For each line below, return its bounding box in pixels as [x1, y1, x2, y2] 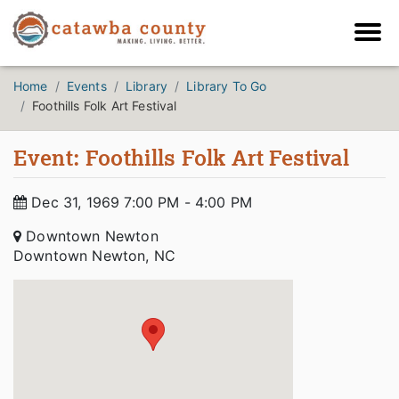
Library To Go [186, 78, 267, 94]
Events [66, 78, 107, 94]
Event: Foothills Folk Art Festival [13, 143, 350, 172]
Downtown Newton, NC [13, 247, 176, 265]
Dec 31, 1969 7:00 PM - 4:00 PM [27, 193, 253, 212]
